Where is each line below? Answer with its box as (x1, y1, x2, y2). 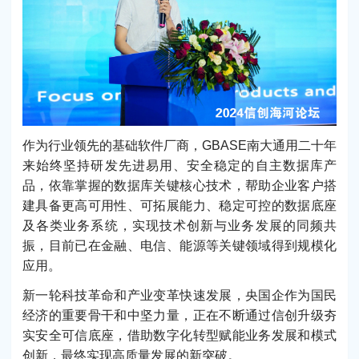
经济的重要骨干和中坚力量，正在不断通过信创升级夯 (22, 309, 337, 323)
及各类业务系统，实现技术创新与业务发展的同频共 (22, 219, 337, 233)
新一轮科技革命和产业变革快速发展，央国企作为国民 (22, 288, 337, 303)
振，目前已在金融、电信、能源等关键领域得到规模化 (22, 239, 337, 253)
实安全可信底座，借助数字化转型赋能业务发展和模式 (22, 329, 337, 343)
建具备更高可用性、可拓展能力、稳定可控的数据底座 (22, 199, 337, 213)
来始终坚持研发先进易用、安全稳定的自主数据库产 (22, 159, 337, 173)
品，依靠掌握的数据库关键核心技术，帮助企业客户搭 (22, 179, 337, 193)
